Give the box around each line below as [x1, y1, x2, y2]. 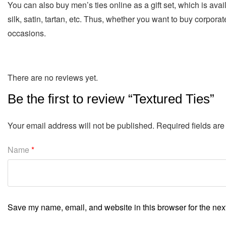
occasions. [8, 27, 46, 39]
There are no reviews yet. [8, 72, 98, 83]
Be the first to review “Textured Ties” [8, 91, 214, 106]
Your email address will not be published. [8, 120, 154, 131]
